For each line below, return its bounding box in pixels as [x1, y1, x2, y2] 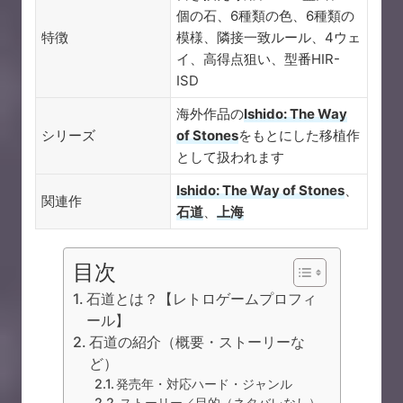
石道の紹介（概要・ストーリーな [88, 333, 305, 352]
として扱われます [176, 148, 284, 166]
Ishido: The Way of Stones [176, 182, 345, 200]
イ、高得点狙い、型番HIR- [176, 50, 340, 68]
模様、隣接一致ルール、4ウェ [176, 29, 361, 47]
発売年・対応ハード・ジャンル [116, 376, 293, 392]
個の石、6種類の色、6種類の [176, 7, 354, 25]
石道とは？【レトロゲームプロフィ [85, 290, 317, 309]
